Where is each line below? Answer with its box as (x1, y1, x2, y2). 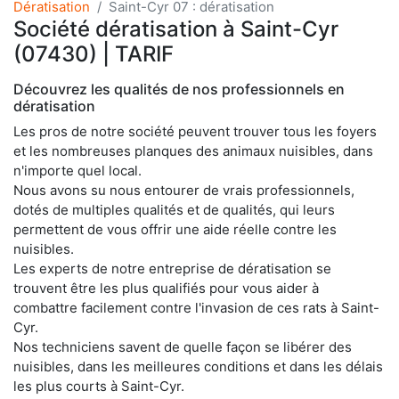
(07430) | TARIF (13, 40, 174, 67)
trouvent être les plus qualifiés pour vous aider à (13, 279, 319, 297)
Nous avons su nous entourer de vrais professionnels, (13, 181, 354, 199)
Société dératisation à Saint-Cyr (13, 15, 338, 42)
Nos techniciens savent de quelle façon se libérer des (13, 338, 352, 355)
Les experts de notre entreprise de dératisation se (13, 259, 331, 277)
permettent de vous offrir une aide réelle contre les (13, 220, 337, 238)
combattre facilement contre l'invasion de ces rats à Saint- (13, 298, 379, 316)
